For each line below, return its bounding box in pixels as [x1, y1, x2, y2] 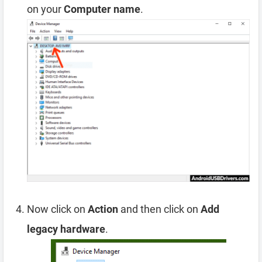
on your [27, 2, 64, 15]
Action [88, 203, 118, 216]
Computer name [64, 2, 140, 15]
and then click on [118, 203, 201, 216]
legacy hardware [27, 223, 105, 236]
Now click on [27, 203, 88, 216]
